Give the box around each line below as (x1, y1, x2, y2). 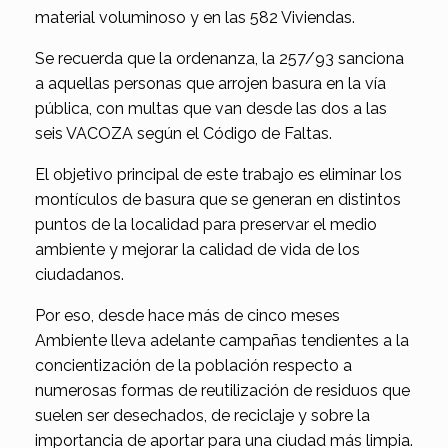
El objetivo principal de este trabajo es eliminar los (35, 165, 402, 185)
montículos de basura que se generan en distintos (35, 190, 401, 210)
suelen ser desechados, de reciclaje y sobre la (35, 406, 370, 426)
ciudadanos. (35, 265, 124, 285)
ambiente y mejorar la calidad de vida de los (35, 240, 360, 260)
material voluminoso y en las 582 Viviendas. (35, 8, 355, 28)
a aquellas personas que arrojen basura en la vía (35, 74, 386, 94)
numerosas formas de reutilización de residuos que (35, 381, 410, 401)
